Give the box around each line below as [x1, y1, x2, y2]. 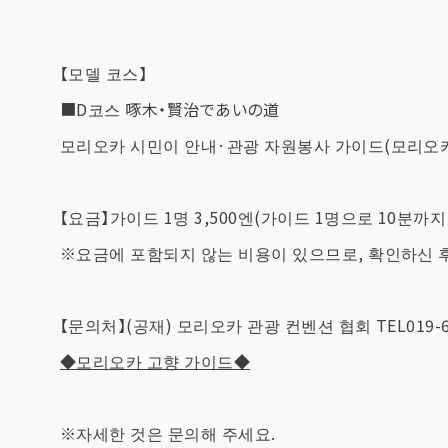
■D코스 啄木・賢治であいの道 [60, 97, 280, 121]
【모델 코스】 [60, 61, 148, 85]
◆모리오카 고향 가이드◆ [60, 349, 251, 373]
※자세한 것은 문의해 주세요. [60, 421, 276, 445]
